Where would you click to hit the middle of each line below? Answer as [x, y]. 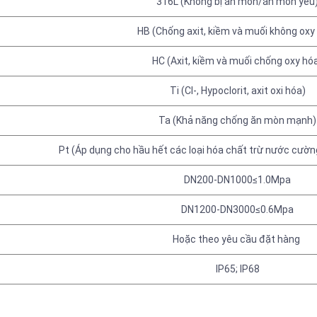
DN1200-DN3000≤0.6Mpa [237, 209]
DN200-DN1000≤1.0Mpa [237, 180]
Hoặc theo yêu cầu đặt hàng [237, 239]
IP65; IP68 [237, 269]
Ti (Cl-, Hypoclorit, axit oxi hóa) [237, 91]
